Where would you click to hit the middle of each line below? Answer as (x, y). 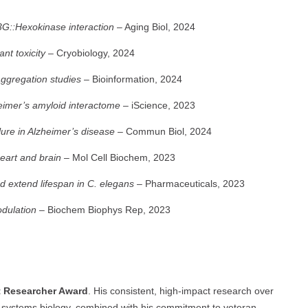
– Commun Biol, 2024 (163, 131)
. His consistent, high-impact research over (181, 290)
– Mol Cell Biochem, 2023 (118, 157)
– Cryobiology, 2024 (90, 53)
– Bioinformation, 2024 (132, 79)
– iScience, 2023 (158, 105)
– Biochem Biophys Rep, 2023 (103, 209)
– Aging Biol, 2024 (155, 26)
